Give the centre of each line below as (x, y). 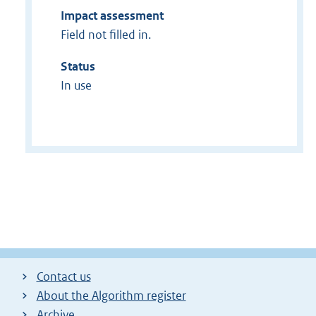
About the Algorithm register (111, 295)
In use (76, 85)
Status (78, 66)
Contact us (63, 276)
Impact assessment (112, 15)
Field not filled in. (105, 34)
